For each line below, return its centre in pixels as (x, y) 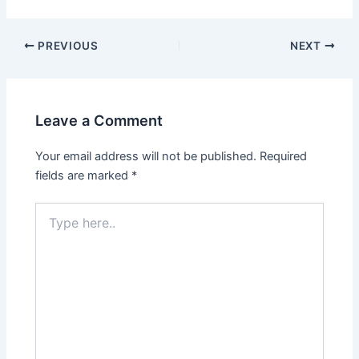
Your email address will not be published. (146, 156)
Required (284, 156)
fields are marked (84, 175)
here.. (50, 225)
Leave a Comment (99, 120)
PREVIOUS (67, 45)
